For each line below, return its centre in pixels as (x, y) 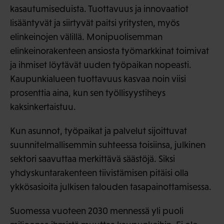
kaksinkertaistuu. (43, 106)
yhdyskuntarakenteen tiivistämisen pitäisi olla (99, 172)
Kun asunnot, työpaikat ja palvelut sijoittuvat (98, 130)
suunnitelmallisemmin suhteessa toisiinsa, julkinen (108, 144)
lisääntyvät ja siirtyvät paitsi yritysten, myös (95, 22)
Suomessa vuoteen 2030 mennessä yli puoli (97, 210)
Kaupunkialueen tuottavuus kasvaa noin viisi (98, 78)
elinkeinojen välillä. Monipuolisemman (86, 36)
